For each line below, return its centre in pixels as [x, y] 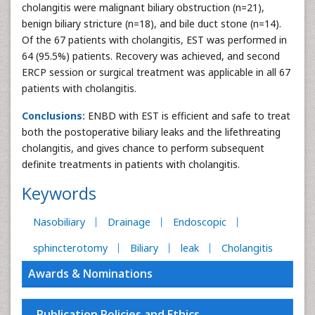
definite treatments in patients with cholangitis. [131, 164]
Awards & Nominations [90, 274]
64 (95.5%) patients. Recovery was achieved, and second [151, 56]
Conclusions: [53, 116]
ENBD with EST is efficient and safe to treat [188, 116]
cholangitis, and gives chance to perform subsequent [143, 148]
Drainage [129, 222]
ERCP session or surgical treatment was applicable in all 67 [156, 72]
